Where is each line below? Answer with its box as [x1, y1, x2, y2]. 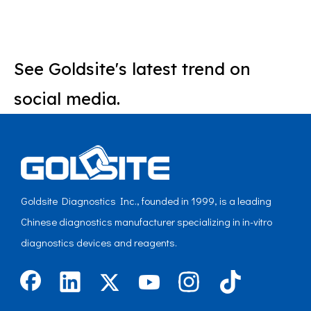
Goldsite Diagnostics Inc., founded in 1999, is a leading [21, 194, 271, 208]
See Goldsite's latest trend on [14, 58, 251, 79]
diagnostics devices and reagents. [21, 235, 177, 249]
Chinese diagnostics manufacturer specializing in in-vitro [21, 215, 272, 228]
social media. [14, 88, 120, 109]
